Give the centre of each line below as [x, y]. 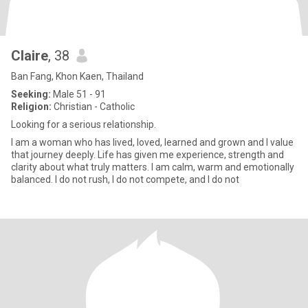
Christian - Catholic [93, 107]
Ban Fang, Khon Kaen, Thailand [77, 76]
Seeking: [31, 94]
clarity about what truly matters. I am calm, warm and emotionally [153, 167]
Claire [30, 56]
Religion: [31, 107]
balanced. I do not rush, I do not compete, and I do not [125, 179]
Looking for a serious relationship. [84, 124]
